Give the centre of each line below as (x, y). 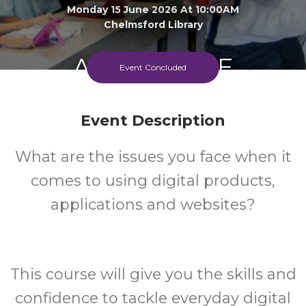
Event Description (153, 121)
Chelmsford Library (153, 24)
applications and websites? (153, 205)
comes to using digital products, (153, 181)
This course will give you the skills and (153, 274)
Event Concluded (153, 67)
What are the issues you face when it (153, 157)
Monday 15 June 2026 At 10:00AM (153, 9)
